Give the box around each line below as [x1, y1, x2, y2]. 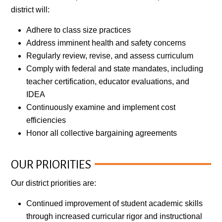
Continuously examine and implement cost [26, 103, 176, 111]
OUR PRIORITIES [11, 158, 92, 171]
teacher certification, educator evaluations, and [26, 77, 190, 86]
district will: [11, 5, 50, 14]
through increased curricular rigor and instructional [26, 212, 203, 221]
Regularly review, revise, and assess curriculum [26, 51, 194, 60]
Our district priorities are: [11, 178, 97, 187]
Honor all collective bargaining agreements [26, 128, 177, 137]
